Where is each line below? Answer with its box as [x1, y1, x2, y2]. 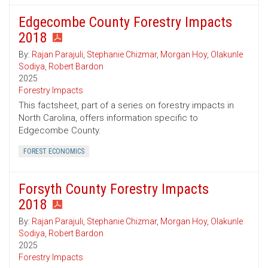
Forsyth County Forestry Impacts [19, 181, 209, 198]
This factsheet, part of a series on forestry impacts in [19, 100, 234, 111]
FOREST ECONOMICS [23, 147, 84, 156]
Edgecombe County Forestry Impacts [19, 14, 232, 31]
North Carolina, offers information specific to [19, 112, 198, 124]
